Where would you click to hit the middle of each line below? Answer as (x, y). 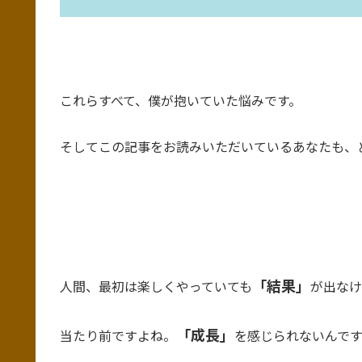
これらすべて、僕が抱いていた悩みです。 (181, 100)
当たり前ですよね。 (118, 335)
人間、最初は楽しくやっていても (156, 286)
